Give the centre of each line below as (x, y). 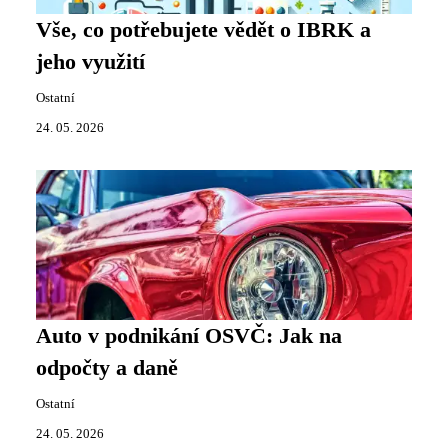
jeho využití (90, 62)
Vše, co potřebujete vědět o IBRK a (203, 30)
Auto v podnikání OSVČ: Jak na (189, 336)
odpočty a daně (107, 368)
